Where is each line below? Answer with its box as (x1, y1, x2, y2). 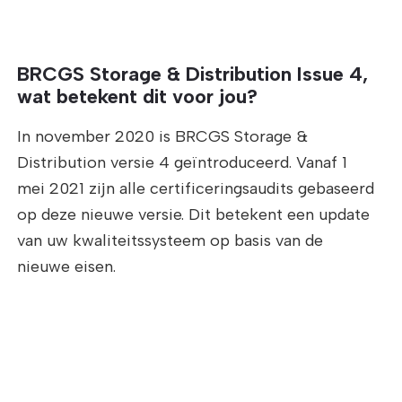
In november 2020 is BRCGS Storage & (17, 126, 309, 146)
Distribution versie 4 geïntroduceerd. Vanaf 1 (17, 152, 348, 172)
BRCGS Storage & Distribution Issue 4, (17, 61, 369, 86)
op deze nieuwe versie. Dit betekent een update (17, 204, 371, 224)
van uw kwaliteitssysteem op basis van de (17, 230, 324, 250)
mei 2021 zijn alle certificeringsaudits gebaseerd (17, 178, 375, 198)
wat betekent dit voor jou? (17, 83, 258, 109)
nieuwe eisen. (17, 256, 117, 276)
